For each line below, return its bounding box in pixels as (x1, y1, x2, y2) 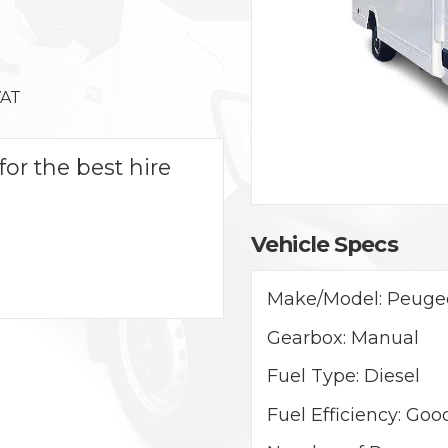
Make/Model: (267, 287, 387, 310)
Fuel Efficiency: (267, 403, 406, 426)
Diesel (364, 365, 420, 388)
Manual (351, 326, 419, 349)
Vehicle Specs (251, 231, 398, 258)
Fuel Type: (267, 365, 364, 388)
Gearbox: (267, 326, 351, 349)
